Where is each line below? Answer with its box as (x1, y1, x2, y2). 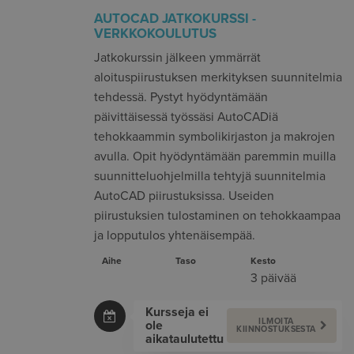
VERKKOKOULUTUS (93, 25, 217, 43)
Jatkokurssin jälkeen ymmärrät (93, 49, 261, 66)
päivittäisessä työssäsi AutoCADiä (93, 108, 278, 125)
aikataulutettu (145, 330, 224, 347)
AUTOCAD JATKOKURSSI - (93, 10, 256, 28)
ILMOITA (258, 316, 294, 327)
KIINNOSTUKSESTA (236, 324, 316, 335)
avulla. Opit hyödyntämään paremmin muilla (93, 148, 336, 164)
